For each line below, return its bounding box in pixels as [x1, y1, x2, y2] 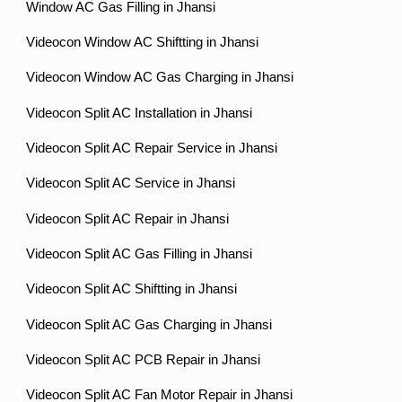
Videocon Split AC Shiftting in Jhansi [26, 282, 238, 297]
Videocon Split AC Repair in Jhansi [26, 211, 230, 226]
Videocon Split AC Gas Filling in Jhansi [26, 246, 253, 261]
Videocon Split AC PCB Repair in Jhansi [26, 352, 261, 367]
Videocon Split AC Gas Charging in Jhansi [26, 317, 273, 332]
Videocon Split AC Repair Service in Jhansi [26, 140, 278, 155]
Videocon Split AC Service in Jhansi [26, 176, 236, 191]
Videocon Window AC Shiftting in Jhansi [26, 34, 259, 49]
